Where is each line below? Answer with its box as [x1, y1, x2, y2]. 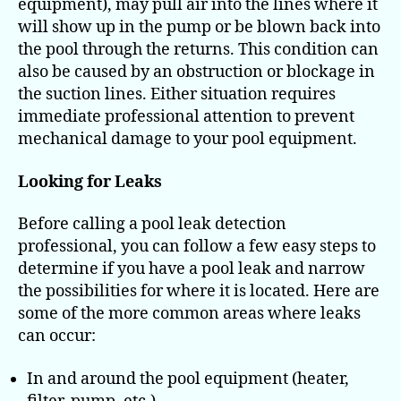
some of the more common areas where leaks [18, 303, 361, 325]
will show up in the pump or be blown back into [18, 17, 380, 38]
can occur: [18, 326, 96, 347]
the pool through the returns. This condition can [18, 39, 379, 61]
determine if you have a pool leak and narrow [18, 259, 365, 280]
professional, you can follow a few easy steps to [18, 236, 376, 258]
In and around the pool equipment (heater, [27, 368, 349, 389]
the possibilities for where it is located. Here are [18, 281, 380, 303]
